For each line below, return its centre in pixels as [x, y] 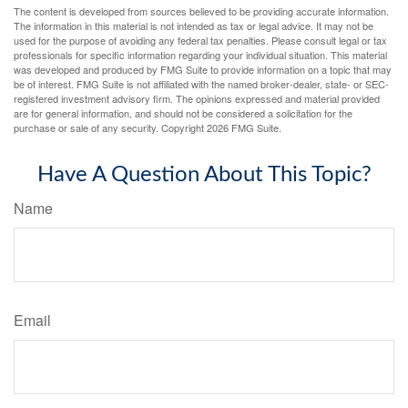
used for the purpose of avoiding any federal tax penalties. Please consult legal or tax [200, 41]
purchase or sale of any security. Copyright [110, 128]
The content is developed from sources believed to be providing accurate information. [201, 11]
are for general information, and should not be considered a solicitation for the [183, 113]
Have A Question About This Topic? [204, 175]
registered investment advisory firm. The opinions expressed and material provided [197, 99]
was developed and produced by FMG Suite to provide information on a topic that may [203, 70]
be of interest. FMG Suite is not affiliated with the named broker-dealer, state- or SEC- [201, 84]
